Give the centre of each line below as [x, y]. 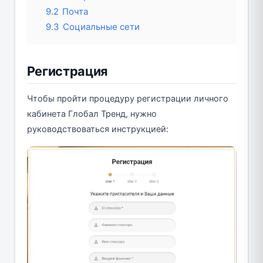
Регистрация [67, 71]
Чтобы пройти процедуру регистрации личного [127, 99]
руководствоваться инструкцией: [97, 129]
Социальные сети [101, 27]
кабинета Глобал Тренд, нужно [92, 114]
